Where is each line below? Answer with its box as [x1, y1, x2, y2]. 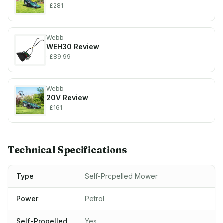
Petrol [85, 194, 104, 203]
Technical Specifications [8, 143, 127, 156]
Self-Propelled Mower [85, 172, 158, 180]
